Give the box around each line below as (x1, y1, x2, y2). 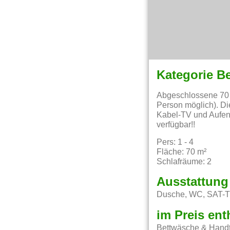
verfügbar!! (157, 120, 196, 129)
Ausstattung (157, 176, 229, 189)
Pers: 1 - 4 (157, 138, 194, 147)
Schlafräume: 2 (157, 158, 212, 166)
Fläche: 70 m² (157, 148, 207, 157)
